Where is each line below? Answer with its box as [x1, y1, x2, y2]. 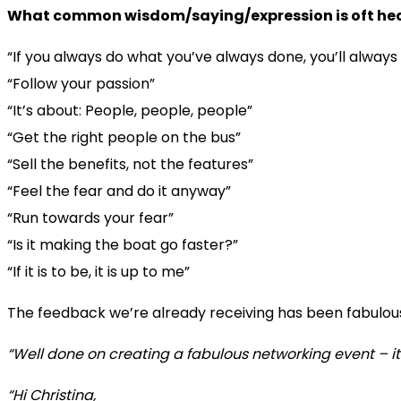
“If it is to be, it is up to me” [7, 260, 190, 282]
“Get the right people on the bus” [7, 126, 241, 148]
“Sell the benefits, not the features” [7, 153, 253, 175]
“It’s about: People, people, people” [7, 99, 252, 121]
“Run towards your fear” [7, 207, 174, 228]
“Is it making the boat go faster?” [7, 234, 238, 255]
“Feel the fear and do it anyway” [7, 180, 231, 201]
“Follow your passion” [7, 73, 155, 94]
